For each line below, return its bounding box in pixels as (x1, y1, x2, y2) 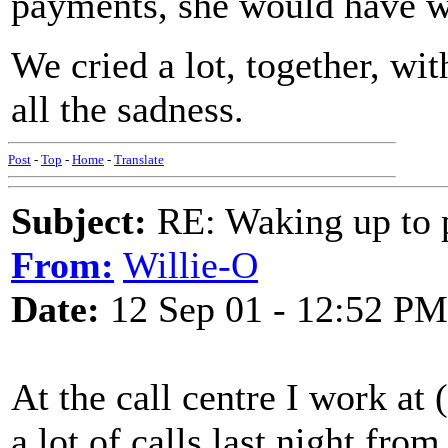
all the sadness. (11, 88, 244, 130)
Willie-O (123, 244, 258, 286)
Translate (114, 152, 164, 167)
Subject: (11, 200, 147, 242)
